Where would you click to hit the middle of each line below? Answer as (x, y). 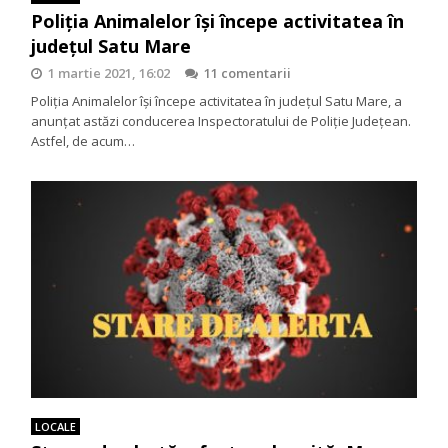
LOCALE (56, 427)
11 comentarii (248, 73)
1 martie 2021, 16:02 (109, 73)
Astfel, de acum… (83, 141)
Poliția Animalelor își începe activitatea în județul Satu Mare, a (217, 101)
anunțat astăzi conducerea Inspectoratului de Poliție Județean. (221, 121)
